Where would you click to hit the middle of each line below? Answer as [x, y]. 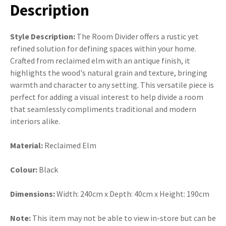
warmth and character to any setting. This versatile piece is [112, 84]
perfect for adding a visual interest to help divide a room [107, 97]
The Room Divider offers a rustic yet [137, 36]
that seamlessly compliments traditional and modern [103, 109]
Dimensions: [33, 193]
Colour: [24, 169]
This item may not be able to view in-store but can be [123, 218]
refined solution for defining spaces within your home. [103, 48]
